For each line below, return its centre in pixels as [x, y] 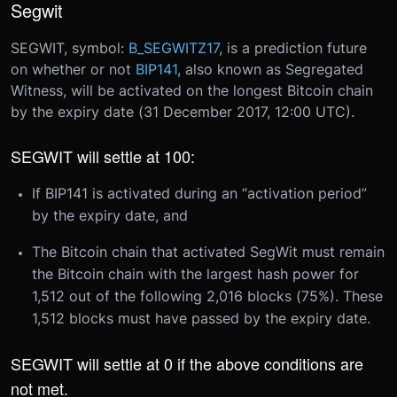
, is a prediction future [293, 48]
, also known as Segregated [270, 69]
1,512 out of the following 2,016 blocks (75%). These [207, 296]
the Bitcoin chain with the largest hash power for [195, 274]
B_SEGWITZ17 [174, 48]
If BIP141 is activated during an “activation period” [199, 193]
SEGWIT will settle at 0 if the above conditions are [187, 363]
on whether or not [73, 69]
